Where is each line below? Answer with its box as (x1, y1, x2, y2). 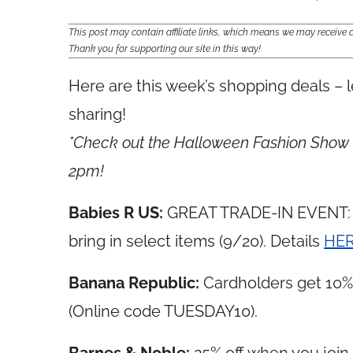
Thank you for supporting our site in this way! (69, 43, 261, 54)
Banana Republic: (69, 273, 203, 292)
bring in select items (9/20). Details (69, 232, 324, 251)
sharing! (69, 105, 126, 124)
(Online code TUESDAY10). (69, 302, 258, 321)
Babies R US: (69, 203, 167, 222)
